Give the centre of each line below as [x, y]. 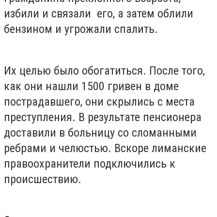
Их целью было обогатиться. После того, [104, 70]
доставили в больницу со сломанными [100, 132]
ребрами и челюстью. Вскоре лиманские [105, 148]
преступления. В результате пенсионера [103, 117]
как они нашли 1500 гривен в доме [91, 86]
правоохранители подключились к [90, 163]
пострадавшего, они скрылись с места [99, 101]
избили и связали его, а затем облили [99, 14]
